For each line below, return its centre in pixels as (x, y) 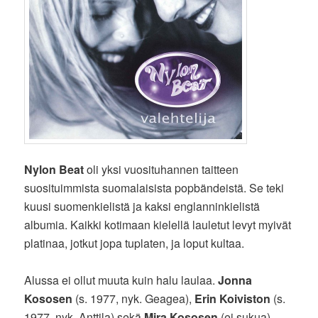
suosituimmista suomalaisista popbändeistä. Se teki (154, 188)
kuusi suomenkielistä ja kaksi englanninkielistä (142, 207)
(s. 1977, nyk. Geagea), (134, 299)
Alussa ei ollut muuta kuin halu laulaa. (121, 280)
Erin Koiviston (233, 299)
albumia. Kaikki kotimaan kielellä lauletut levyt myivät (158, 225)
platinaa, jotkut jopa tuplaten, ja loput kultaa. (135, 243)
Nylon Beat (54, 170)
